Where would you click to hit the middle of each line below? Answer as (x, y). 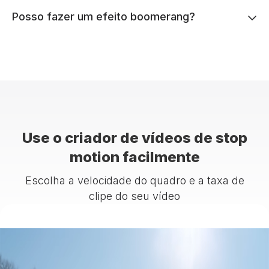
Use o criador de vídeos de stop (134, 138)
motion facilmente (134, 157)
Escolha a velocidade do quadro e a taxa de (134, 180)
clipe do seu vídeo (134, 196)
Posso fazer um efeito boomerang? (104, 17)
